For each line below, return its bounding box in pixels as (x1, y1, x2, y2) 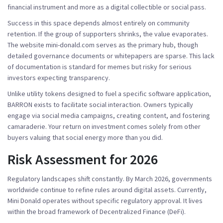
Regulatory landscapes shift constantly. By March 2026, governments (7, 174, 212, 183)
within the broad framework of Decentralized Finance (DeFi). (7, 207, 186, 216)
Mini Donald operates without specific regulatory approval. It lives (7, 196, 203, 205)
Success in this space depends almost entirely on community (7, 18, 190, 27)
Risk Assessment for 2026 (7, 150, 158, 168)
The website (7, 40, 46, 49)
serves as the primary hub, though (95, 40, 198, 49)
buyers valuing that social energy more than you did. (7, 132, 163, 142)
